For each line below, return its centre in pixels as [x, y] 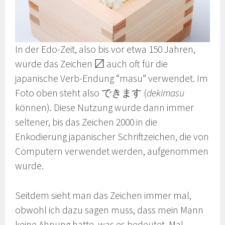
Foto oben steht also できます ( [81, 93]
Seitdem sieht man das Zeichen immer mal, [103, 196]
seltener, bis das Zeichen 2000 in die [86, 122]
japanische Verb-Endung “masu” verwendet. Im [112, 79]
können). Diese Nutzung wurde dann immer [105, 108]
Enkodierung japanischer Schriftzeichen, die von [112, 137]
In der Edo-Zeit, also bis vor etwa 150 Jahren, [105, 49]
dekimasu [166, 93]
